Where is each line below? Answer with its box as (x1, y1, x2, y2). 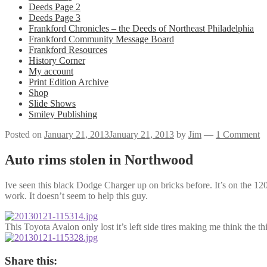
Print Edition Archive (29, 77, 108, 87)
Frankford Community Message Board (29, 34, 174, 44)
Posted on (5, 129, 44, 139)
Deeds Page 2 (29, 2, 80, 12)
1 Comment (216, 129, 260, 139)
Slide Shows (29, 98, 76, 108)
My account (29, 66, 73, 76)
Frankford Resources (29, 45, 107, 55)
